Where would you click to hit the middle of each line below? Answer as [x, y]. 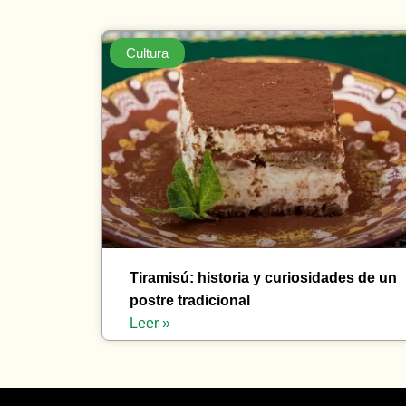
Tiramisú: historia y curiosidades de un [263, 278]
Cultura [147, 53]
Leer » [150, 324]
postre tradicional [190, 301]
